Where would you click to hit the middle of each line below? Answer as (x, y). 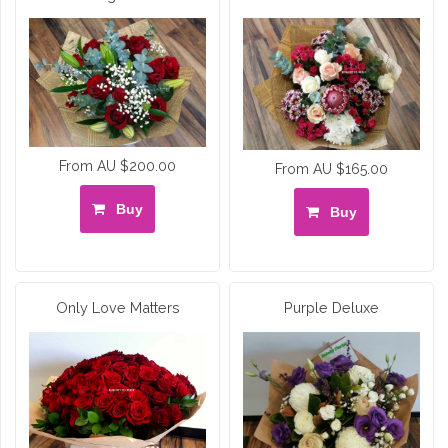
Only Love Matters (117, 308)
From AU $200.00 (118, 166)
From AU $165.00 (331, 169)
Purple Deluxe (331, 308)
